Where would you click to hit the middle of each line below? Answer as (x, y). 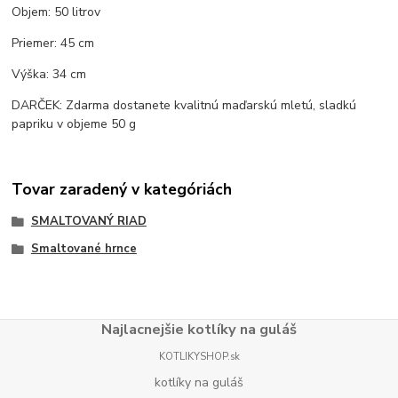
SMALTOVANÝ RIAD (88, 221)
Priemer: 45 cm (53, 43)
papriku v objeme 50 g (74, 123)
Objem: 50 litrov (56, 12)
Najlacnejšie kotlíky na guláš (199, 329)
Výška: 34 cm (49, 74)
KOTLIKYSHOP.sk (199, 356)
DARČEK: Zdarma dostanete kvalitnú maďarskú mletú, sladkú (184, 105)
